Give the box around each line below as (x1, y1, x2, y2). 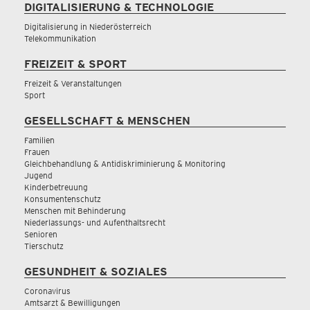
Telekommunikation (24, 33, 96, 44)
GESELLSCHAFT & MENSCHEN (24, 114, 190, 127)
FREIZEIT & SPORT (24, 57, 127, 71)
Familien (24, 135, 55, 145)
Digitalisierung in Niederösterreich (24, 21, 152, 32)
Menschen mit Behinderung (24, 206, 126, 216)
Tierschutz (24, 241, 64, 251)
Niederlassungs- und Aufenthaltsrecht (24, 217, 165, 228)
